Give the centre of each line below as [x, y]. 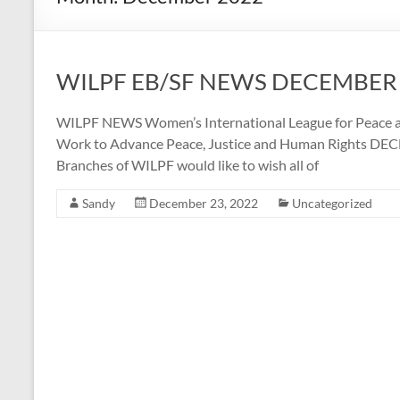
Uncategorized [332, 203]
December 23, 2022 [204, 203]
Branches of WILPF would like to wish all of [187, 164]
